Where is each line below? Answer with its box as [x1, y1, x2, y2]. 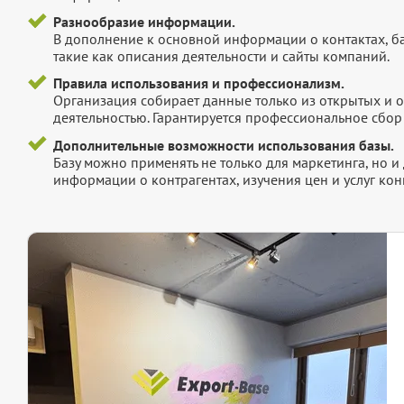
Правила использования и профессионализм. [52, 74, 344, 93]
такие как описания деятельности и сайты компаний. [52, 47, 390, 66]
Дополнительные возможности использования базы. [52, 135, 394, 154]
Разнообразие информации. [52, 13, 235, 32]
